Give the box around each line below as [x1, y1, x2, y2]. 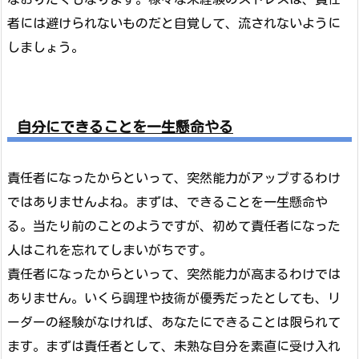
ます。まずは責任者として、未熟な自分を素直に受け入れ [7, 339, 341, 353]
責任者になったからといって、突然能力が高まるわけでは [7, 267, 341, 280]
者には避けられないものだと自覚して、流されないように [7, 17, 341, 30]
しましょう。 [7, 41, 84, 54]
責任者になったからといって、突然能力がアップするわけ [7, 171, 341, 184]
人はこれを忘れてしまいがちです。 [7, 243, 212, 256]
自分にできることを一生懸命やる [17, 119, 233, 134]
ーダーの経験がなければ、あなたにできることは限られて [7, 315, 341, 329]
